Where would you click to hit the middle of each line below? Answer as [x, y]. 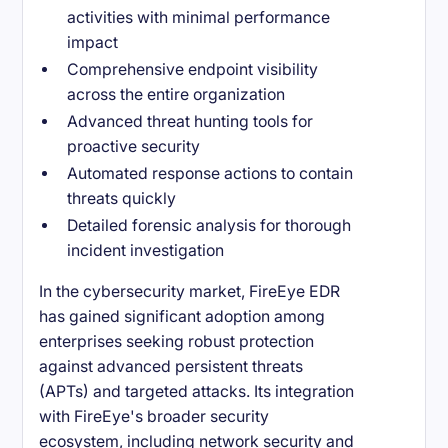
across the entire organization [176, 95]
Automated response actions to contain [210, 174]
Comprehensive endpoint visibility [192, 70]
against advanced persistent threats [171, 366]
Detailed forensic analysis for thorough [209, 225]
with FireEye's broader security [154, 416]
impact [92, 43]
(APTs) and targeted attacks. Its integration [197, 391]
